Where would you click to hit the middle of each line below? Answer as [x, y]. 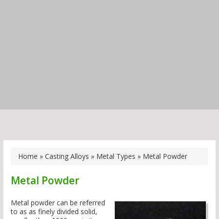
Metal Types [116, 156]
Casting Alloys [67, 156]
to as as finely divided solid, [54, 212]
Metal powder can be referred [58, 203]
